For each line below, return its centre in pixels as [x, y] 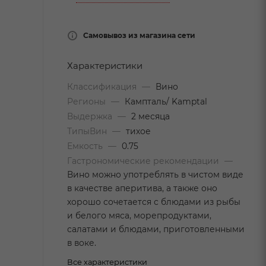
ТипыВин [88, 131]
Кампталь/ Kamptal [166, 102]
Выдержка [91, 116]
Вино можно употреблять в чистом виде [155, 175]
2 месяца [151, 116]
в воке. [82, 243]
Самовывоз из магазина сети [139, 35]
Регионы [88, 102]
